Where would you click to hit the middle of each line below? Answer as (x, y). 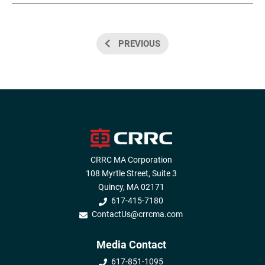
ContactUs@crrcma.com (137, 214)
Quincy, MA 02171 (131, 187)
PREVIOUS (138, 44)
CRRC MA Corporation (131, 160)
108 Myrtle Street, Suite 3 (131, 174)
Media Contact (131, 245)
